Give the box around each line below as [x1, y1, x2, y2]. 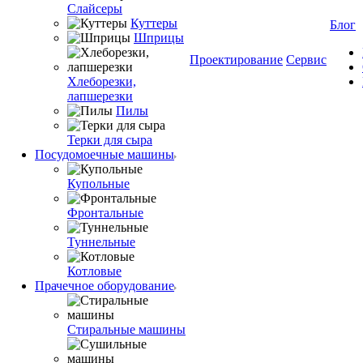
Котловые [67, 264, 122, 278]
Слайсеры [67, 2, 122, 15]
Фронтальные [67, 206, 143, 220]
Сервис [286, 53, 327, 66]
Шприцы [134, 31, 184, 45]
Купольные [67, 177, 130, 190]
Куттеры [130, 16, 177, 30]
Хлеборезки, [67, 75, 136, 88]
